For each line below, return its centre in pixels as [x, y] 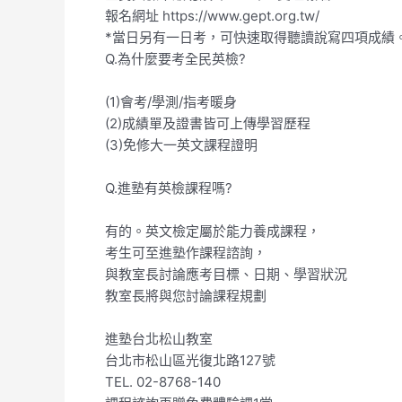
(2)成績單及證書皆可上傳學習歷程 [208, 123]
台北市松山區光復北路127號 [190, 360]
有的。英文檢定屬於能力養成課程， [213, 231]
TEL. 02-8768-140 [163, 382]
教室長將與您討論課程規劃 [186, 296]
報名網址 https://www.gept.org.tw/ [212, 16]
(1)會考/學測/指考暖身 [171, 102]
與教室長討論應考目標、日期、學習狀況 [226, 274]
